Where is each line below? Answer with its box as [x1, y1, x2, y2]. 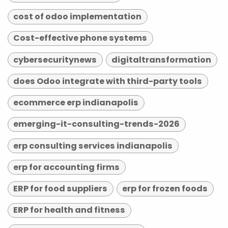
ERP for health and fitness [13, 204, 126, 216]
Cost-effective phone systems [13, 32, 148, 44]
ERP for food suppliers [13, 183, 108, 195]
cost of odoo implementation [13, 11, 142, 23]
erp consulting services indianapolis [13, 139, 173, 152]
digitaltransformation [111, 53, 212, 66]
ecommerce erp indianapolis [13, 97, 139, 109]
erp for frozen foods [122, 183, 208, 195]
